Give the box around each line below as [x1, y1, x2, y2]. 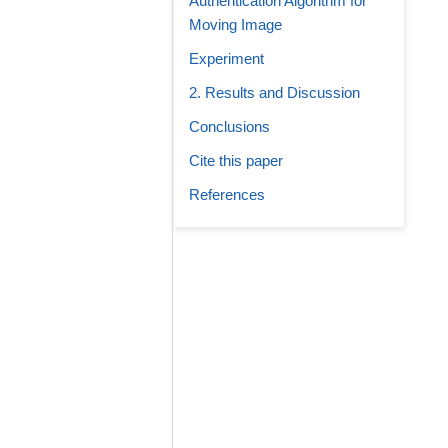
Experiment [189, 50, 264, 67]
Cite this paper [189, 152, 283, 169]
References [189, 186, 265, 203]
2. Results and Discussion [189, 84, 360, 101]
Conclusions [189, 118, 270, 135]
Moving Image [189, 16, 282, 33]
